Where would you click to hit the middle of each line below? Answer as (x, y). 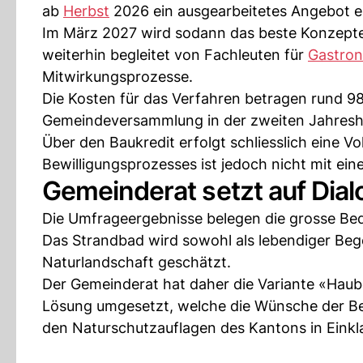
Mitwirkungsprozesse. (117, 77)
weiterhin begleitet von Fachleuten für (175, 55)
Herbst (86, 11)
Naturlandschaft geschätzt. (137, 262)
